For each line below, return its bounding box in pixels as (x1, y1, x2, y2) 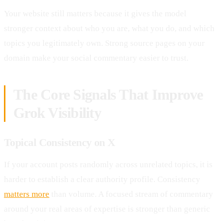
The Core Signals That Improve (13, 86, 203, 103)
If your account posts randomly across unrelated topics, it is (4, 159, 213, 169)
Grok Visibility (13, 104, 101, 121)
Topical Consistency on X (4, 136, 115, 148)
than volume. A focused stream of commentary (49, 189, 213, 199)
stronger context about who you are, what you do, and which (4, 23, 215, 33)
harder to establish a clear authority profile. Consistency (4, 174, 200, 184)
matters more (4, 189, 49, 199)
